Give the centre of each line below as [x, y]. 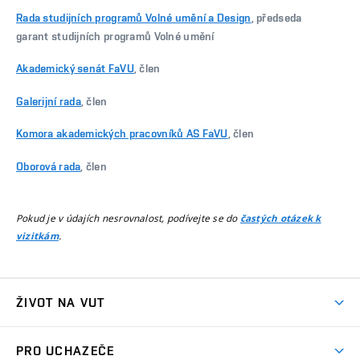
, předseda [276, 17]
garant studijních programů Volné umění [115, 36]
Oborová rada [49, 166]
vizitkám [37, 237]
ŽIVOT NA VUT [61, 303]
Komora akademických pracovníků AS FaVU [122, 134]
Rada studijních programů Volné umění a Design [134, 17]
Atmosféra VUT [57, 337]
